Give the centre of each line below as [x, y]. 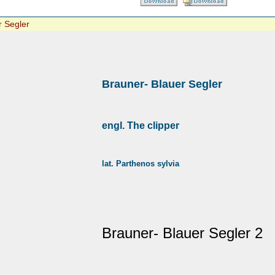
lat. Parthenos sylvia [141, 164]
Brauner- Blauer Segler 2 [182, 233]
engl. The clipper [141, 126]
